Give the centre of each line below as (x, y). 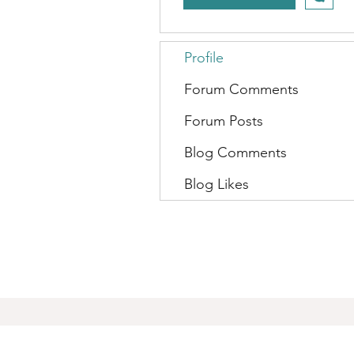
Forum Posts (224, 121)
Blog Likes (217, 184)
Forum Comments (241, 89)
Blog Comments (235, 153)
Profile (204, 58)
